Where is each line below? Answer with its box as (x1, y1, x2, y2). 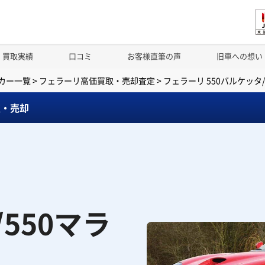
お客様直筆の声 (127, 50, 181, 62)
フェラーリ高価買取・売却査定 (38, 75, 155, 86)
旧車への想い (216, 50, 263, 62)
